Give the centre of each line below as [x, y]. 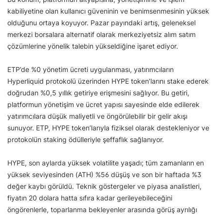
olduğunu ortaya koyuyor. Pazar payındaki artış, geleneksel [101, 23]
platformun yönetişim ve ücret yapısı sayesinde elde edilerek [103, 105]
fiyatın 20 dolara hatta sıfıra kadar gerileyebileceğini [90, 198]
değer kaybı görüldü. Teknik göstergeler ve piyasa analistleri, [104, 186]
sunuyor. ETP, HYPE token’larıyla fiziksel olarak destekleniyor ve [108, 128]
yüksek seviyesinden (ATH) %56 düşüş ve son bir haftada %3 [104, 175]
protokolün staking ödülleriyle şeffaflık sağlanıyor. [86, 140]
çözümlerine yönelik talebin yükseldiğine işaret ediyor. [93, 46]
